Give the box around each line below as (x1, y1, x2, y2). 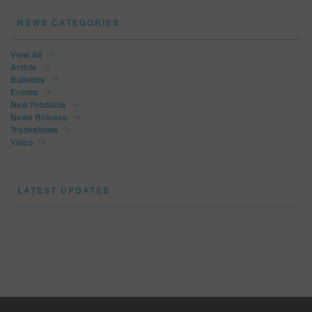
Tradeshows (10, 123, 58, 136)
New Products (10, 97, 66, 111)
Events (10, 85, 38, 98)
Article (10, 60, 37, 73)
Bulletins (10, 72, 45, 86)
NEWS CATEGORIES (17, 15, 120, 29)
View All (10, 47, 42, 61)
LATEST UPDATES (17, 183, 110, 196)
